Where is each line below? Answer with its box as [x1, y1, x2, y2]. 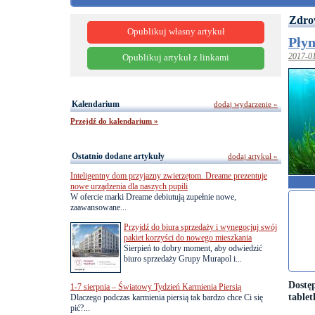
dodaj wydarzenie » [214, 99, 278, 108]
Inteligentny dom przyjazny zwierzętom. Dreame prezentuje [70, 170, 267, 181]
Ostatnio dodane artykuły [72, 150, 165, 161]
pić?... [70, 302, 90, 313]
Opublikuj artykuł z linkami [122, 53, 229, 63]
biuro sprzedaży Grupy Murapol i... [124, 253, 242, 264]
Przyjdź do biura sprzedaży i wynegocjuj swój [124, 221, 277, 232]
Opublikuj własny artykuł [127, 27, 225, 37]
